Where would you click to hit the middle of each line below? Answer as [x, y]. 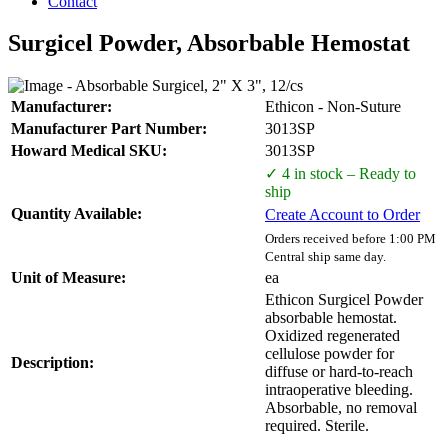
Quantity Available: [76, 214]
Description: [52, 363]
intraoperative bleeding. [339, 390]
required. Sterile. [317, 426]
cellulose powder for [329, 354]
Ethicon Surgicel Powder [344, 300]
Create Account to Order [342, 215]
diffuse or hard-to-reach [339, 372]
